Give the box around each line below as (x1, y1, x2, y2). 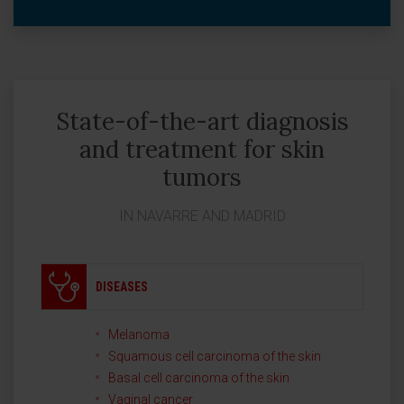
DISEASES (96, 280, 148, 294)
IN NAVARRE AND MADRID (118, 207, 286, 225)
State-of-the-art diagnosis (55, 106, 349, 136)
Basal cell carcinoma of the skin (108, 371, 289, 385)
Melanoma (108, 327, 170, 342)
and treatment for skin (79, 134, 325, 164)
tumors (162, 162, 242, 192)
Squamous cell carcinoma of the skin (108, 349, 321, 363)
